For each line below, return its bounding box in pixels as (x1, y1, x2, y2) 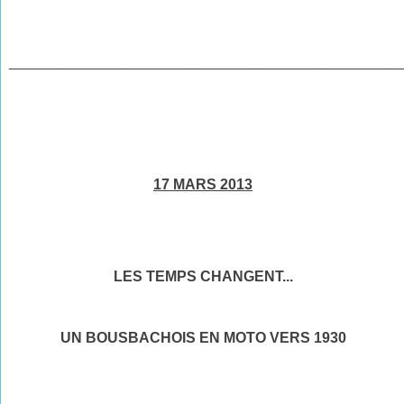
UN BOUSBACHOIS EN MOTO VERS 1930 (60, 329, 346, 345)
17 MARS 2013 (153, 176, 252, 192)
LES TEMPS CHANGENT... (113, 268, 293, 284)
